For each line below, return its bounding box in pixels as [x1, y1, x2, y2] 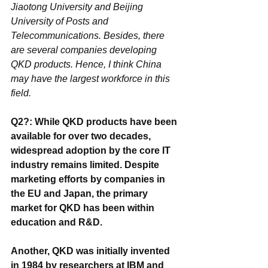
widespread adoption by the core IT [11, 145, 173, 156]
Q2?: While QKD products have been [11, 116, 179, 127]
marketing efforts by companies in [11, 173, 167, 184]
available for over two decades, [11, 130, 153, 141]
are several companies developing [11, 44, 159, 55]
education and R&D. [11, 217, 105, 227]
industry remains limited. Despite [11, 159, 162, 170]
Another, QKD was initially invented [11, 245, 172, 256]
